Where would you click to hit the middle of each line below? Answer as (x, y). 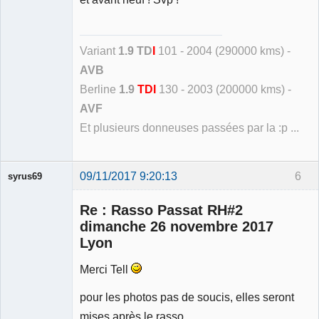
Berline (99, 90)
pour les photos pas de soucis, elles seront (187, 297)
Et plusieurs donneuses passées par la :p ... (189, 128)
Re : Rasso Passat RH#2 (161, 210)
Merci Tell (105, 270)
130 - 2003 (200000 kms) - (224, 90)
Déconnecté (48, 208)
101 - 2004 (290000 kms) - (223, 51)
